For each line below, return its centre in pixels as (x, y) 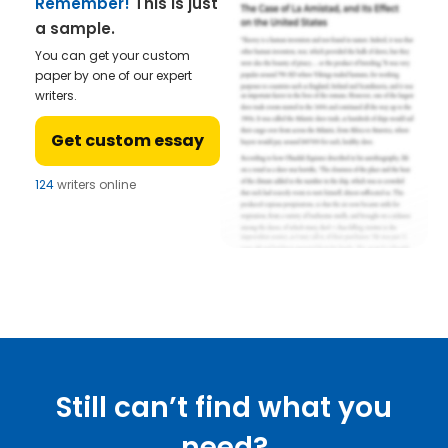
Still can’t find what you (224, 407)
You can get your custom (112, 56)
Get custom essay (127, 141)
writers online (95, 185)
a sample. (75, 29)
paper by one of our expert (113, 76)
